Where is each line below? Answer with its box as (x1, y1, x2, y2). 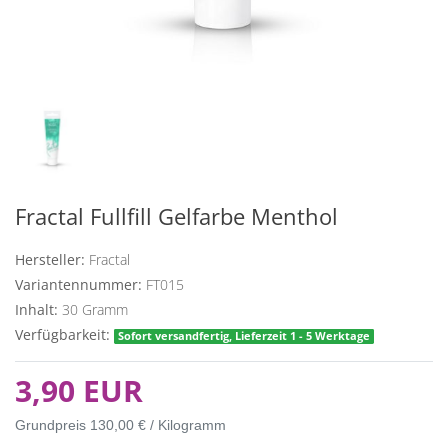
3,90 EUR (15, 370, 143, 412)
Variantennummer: (15, 275, 142, 295)
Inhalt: (15, 300, 58, 320)
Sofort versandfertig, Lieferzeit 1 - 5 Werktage (118, 329, 371, 344)
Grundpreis (15, 417, 90, 434)
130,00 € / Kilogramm (90, 417, 226, 434)
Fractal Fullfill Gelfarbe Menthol (15, 201, 338, 233)
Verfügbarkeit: (15, 325, 110, 345)
